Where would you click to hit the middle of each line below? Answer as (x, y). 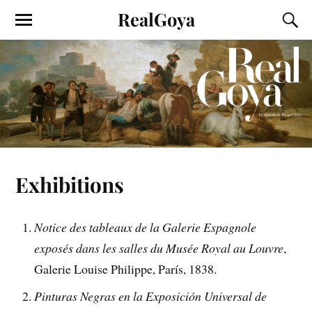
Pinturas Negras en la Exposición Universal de (151, 296)
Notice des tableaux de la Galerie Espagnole (146, 227)
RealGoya (156, 19)
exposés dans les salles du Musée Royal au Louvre (159, 248)
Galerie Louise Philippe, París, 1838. (126, 269)
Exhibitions (70, 184)
